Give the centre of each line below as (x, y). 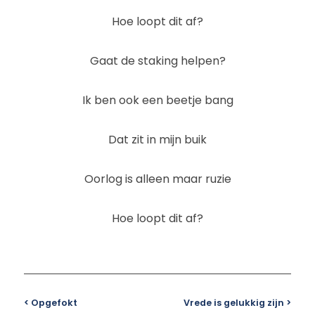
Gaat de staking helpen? (157, 60)
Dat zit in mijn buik (157, 139)
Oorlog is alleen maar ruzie (157, 179)
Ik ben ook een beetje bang (157, 100)
